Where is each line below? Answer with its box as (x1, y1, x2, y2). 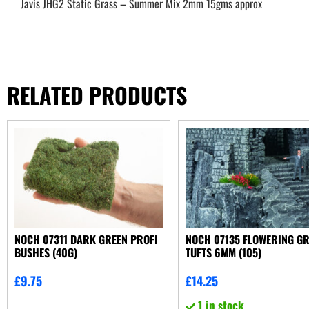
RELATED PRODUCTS (7, 78, 187, 111)
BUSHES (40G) (14, 243, 77, 261)
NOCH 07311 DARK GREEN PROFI (14, 230, 158, 248)
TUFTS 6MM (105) (186, 243, 262, 261)
